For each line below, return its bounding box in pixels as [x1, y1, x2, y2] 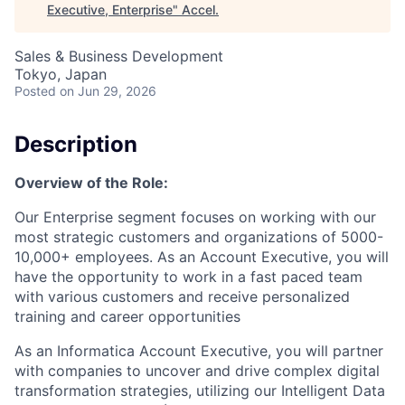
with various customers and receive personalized [14, 287, 350, 306]
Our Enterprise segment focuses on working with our [14, 207, 376, 226]
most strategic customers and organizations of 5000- [14, 227, 383, 246]
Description [14, 131, 137, 157]
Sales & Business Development [14, 47, 223, 65]
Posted [14, 83, 56, 99]
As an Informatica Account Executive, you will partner [14, 341, 383, 360]
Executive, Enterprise [47, 2, 173, 17]
